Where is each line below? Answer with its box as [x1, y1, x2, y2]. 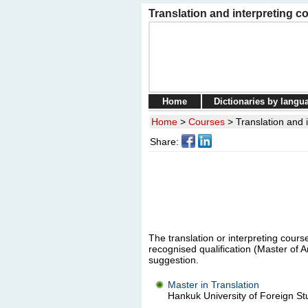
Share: [149, 136, 179, 147]
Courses [188, 116, 225, 127]
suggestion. [148, 254, 199, 265]
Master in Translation [167, 279, 259, 290]
